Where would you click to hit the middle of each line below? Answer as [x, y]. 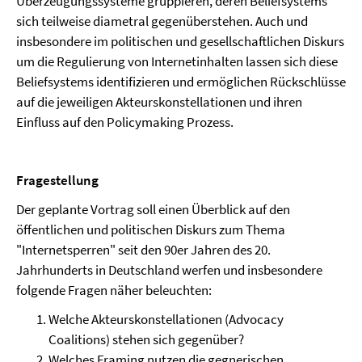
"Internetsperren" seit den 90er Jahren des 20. [143, 250]
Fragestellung [57, 180]
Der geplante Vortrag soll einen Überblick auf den [153, 209]
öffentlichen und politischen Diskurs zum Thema [151, 229]
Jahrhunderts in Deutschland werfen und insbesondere [169, 270]
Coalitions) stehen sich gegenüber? [146, 339]
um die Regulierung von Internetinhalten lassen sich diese [177, 61]
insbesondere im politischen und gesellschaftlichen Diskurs [180, 41]
